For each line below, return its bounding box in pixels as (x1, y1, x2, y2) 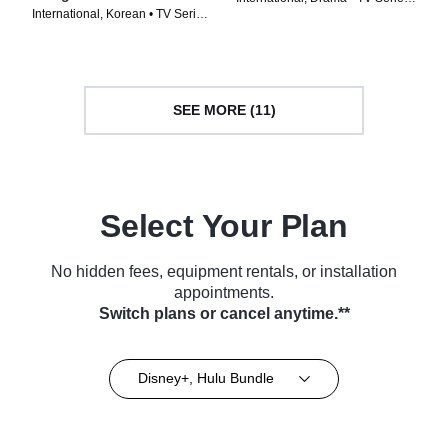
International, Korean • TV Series (32, 6, 209, 21)
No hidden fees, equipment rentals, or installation (51, 262, 397, 280)
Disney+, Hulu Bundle (137, 370, 274, 386)
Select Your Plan (100, 207, 348, 244)
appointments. (174, 283, 274, 301)
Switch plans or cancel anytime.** (98, 304, 350, 322)
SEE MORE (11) (172, 102, 276, 118)
